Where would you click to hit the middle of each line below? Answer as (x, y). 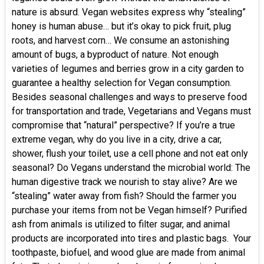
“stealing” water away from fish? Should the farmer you (124, 196)
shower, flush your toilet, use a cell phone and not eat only (130, 153)
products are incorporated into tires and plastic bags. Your (131, 238)
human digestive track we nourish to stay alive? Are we (125, 181)
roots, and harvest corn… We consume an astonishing (121, 40)
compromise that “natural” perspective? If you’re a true (123, 125)
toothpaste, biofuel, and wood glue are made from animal (128, 252)
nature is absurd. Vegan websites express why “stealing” (129, 12)
